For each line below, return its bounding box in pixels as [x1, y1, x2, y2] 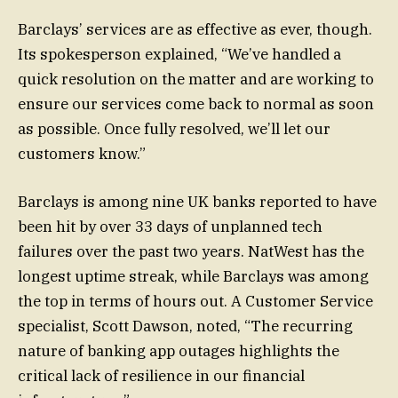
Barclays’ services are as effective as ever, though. [18, 19, 372, 39]
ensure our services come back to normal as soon [18, 93, 374, 114]
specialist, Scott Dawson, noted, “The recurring [18, 316, 353, 337]
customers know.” [18, 143, 146, 163]
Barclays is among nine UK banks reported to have [18, 192, 377, 212]
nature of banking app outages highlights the [18, 341, 339, 362]
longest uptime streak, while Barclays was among [18, 267, 369, 287]
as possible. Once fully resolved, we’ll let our [18, 118, 330, 139]
